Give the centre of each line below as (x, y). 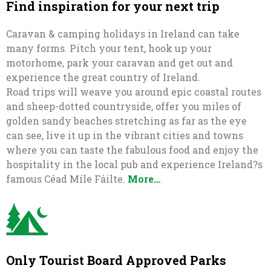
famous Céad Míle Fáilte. (67, 179)
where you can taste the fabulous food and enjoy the (132, 150)
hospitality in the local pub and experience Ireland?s (134, 164)
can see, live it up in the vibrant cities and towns (125, 135)
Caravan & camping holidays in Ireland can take (123, 34)
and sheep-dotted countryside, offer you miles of (124, 106)
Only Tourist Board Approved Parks (116, 260)
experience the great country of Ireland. (104, 77)
